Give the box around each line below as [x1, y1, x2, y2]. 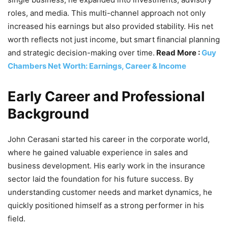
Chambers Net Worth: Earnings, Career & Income [8, 61, 186, 71]
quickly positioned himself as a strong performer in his [8, 200, 204, 210]
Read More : [155, 47, 202, 58]
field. [8, 213, 25, 223]
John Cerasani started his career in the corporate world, [8, 134, 210, 144]
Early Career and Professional [8, 88, 205, 105]
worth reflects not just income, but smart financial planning [8, 34, 220, 44]
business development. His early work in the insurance [8, 160, 205, 170]
